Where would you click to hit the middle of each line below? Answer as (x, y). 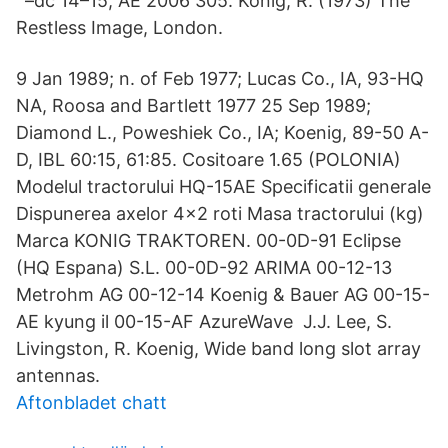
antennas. (58, 375)
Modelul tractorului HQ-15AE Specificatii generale (223, 186)
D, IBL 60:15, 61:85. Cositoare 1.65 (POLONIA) (208, 159)
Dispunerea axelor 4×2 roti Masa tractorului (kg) (220, 213)
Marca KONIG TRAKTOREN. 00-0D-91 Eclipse (208, 240)
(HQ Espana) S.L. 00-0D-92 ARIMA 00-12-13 (204, 267)
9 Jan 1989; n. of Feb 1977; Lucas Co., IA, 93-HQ (220, 78)
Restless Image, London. (119, 27)
